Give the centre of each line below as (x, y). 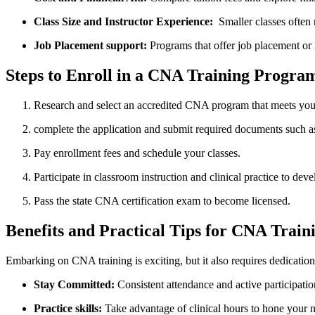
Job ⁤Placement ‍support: (90, 46)
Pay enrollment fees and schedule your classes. (137, 153)
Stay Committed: (74, 284)
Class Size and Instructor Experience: (123, 22)
